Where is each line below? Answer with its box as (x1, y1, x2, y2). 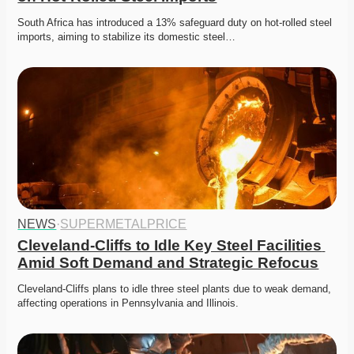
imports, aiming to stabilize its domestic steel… (17, 31, 236, 43)
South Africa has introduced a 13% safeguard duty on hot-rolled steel (17, 17, 333, 29)
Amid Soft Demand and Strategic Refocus (17, 254, 319, 272)
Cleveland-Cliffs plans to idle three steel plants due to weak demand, (17, 283, 332, 296)
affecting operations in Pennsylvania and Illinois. (17, 297, 239, 310)
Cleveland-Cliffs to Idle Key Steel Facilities (17, 237, 322, 254)
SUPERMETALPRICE (60, 217, 187, 232)
